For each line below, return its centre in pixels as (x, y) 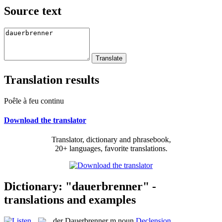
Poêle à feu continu (34, 101)
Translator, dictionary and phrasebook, (111, 140)
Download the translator (45, 120)
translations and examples (70, 199)
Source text (33, 11)
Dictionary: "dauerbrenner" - (80, 186)
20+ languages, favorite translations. (111, 149)
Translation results (52, 80)
